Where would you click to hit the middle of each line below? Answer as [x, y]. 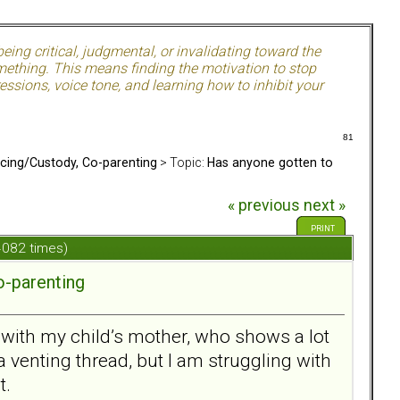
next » [324, 206]
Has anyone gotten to [270, 162]
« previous [263, 206]
